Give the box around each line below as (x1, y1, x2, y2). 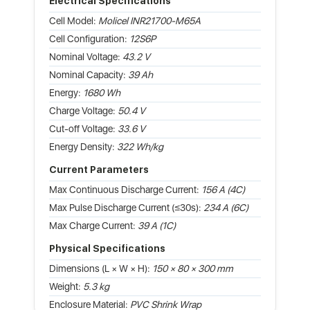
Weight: (49, 280, 83, 292)
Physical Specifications (49, 242, 165, 254)
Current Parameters (49, 163, 149, 175)
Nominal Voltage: (49, 51, 122, 62)
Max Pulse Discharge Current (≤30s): (49, 201, 203, 213)
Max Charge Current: (49, 219, 138, 231)
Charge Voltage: (49, 104, 118, 116)
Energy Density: (49, 140, 117, 152)
